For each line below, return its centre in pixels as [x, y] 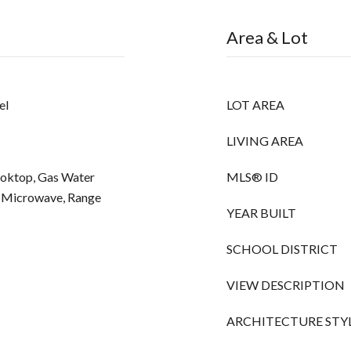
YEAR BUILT [261, 213]
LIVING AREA [265, 141]
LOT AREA [255, 105]
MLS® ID [252, 177]
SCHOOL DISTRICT [282, 249]
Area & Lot [267, 37]
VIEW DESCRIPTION [286, 285]
